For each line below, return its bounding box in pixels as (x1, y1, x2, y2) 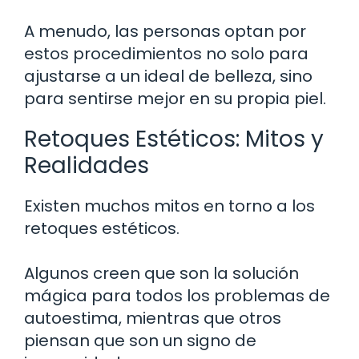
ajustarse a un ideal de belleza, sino (24, 64, 313, 87)
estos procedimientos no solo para (24, 42, 309, 65)
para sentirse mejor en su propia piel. (24, 87, 326, 110)
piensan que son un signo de (24, 329, 256, 352)
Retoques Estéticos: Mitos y (24, 123, 324, 155)
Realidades (24, 149, 149, 181)
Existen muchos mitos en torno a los (24, 194, 315, 217)
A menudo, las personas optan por (24, 19, 306, 42)
